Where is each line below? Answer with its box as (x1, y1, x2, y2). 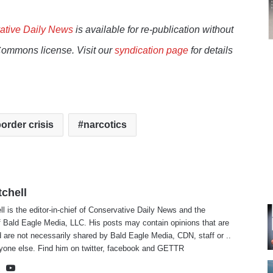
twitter (82, 244, 103, 253)
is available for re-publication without (73, 24, 234, 35)
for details (188, 45, 233, 56)
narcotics (83, 119, 127, 130)
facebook (107, 244, 140, 253)
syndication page (115, 45, 189, 56)
